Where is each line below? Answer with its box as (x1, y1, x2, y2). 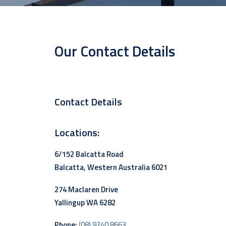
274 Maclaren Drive (54, 184, 118, 195)
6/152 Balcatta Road (54, 148, 124, 160)
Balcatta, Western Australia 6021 (54, 161, 167, 173)
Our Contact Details (54, 40, 175, 62)
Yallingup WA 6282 (54, 197, 116, 208)
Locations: (54, 125, 99, 140)
